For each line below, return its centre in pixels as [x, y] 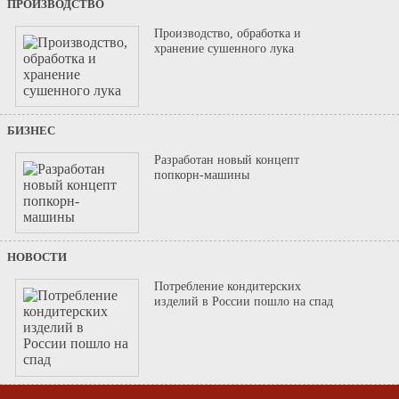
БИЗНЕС [31, 131]
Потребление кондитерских [228, 286]
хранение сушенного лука [224, 48]
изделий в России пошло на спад [244, 301]
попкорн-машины [202, 175]
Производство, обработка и [228, 33]
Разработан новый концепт [227, 160]
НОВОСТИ [37, 257]
